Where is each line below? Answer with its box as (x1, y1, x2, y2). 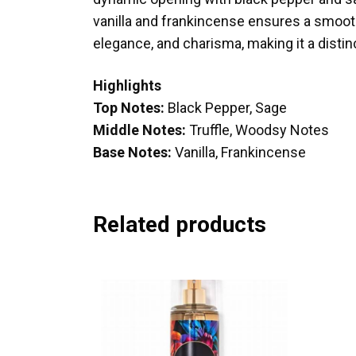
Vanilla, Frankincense (175, 143, 306, 161)
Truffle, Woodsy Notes (186, 121, 329, 138)
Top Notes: (93, 99, 168, 116)
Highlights (93, 76, 161, 94)
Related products (93, 211, 266, 238)
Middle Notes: (93, 121, 186, 138)
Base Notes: (93, 143, 175, 161)
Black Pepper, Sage (168, 99, 287, 116)
